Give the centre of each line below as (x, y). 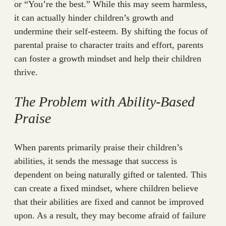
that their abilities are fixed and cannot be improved (109, 202)
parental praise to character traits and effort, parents (109, 45)
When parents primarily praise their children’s (98, 148)
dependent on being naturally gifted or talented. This (110, 175)
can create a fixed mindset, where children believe (106, 188)
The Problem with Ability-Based (104, 102)
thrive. (26, 72)
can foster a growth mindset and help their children (108, 59)
